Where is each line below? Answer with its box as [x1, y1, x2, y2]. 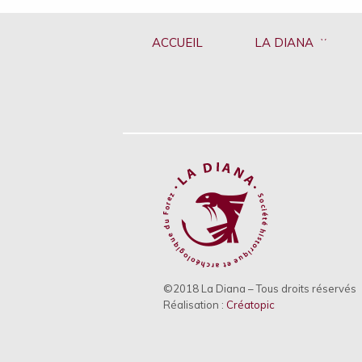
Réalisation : [163, 297, 226, 311]
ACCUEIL [151, 34, 203, 50]
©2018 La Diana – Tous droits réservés [163, 281, 356, 295]
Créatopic [226, 297, 275, 311]
